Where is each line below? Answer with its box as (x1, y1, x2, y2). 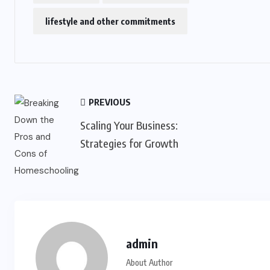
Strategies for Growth (80, 136, 178, 150)
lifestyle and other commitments (45, 16, 175, 27)
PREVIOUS (87, 96, 131, 107)
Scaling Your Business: (80, 118, 178, 132)
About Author (126, 257, 172, 268)
